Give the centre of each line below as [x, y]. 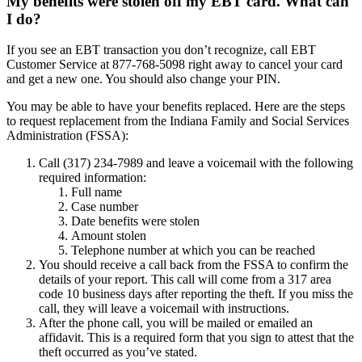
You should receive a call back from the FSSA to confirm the [194, 265]
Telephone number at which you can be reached [193, 250]
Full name [97, 192]
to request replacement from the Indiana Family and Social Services [178, 121]
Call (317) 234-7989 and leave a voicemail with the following [196, 163]
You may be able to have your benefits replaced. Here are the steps [176, 107]
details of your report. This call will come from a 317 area [185, 280]
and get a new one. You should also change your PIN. [143, 79]
